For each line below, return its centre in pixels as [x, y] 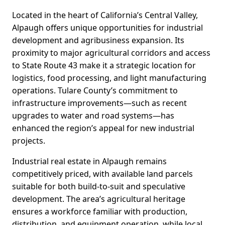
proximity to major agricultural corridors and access [111, 53]
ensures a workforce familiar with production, [100, 212]
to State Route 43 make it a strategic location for [104, 66]
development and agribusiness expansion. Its [98, 40]
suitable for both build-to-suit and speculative [99, 187]
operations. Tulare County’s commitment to [95, 91]
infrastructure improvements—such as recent [99, 103]
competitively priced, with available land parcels [102, 174]
